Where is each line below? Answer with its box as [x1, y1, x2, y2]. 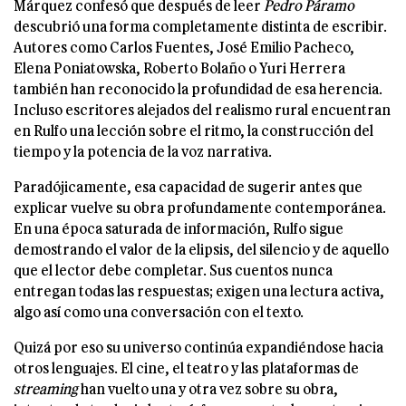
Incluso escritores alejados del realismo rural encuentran [14, 100, 391, 118]
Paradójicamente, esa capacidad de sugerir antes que [14, 177, 362, 195]
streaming [14, 379, 78, 397]
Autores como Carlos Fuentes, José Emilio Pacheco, [14, 37, 354, 55]
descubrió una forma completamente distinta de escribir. [14, 16, 387, 34]
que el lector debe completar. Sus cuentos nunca [14, 260, 333, 278]
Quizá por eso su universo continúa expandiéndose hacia [14, 337, 383, 355]
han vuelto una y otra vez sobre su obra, [78, 379, 338, 397]
